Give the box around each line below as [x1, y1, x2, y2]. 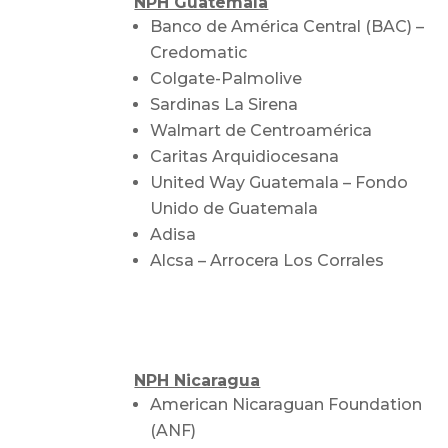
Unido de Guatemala [150, 198, 319, 218]
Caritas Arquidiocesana [150, 146, 340, 166]
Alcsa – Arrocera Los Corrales [150, 250, 385, 270]
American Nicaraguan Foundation [150, 395, 423, 415]
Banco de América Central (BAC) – [150, 16, 425, 36]
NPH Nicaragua [134, 371, 261, 391]
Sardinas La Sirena [150, 94, 299, 114]
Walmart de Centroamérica [150, 120, 373, 140]
